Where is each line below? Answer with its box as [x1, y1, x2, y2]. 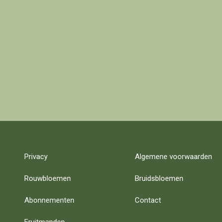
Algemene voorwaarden [134, 152, 212, 161]
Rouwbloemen [24, 174, 71, 183]
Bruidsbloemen [134, 174, 183, 183]
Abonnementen [24, 196, 74, 205]
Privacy [24, 152, 48, 161]
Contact [134, 196, 161, 205]
